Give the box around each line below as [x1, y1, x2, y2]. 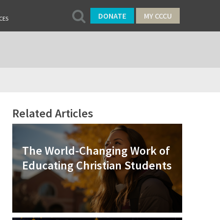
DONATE [98, 11, 126, 21]
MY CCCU [144, 11, 172, 21]
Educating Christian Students [22, 158, 172, 173]
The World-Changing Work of [22, 143, 170, 158]
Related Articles [12, 106, 94, 121]
